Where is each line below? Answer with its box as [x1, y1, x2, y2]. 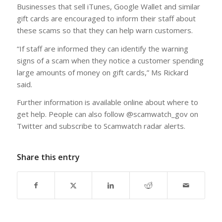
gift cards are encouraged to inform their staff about [16, 13, 196, 23]
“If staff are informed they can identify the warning [16, 43, 188, 54]
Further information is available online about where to [16, 97, 198, 108]
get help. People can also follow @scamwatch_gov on [16, 109, 198, 119]
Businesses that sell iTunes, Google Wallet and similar [16, 1, 200, 11]
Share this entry [16, 152, 80, 163]
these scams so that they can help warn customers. [16, 25, 193, 35]
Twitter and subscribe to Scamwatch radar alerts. [16, 121, 185, 131]
